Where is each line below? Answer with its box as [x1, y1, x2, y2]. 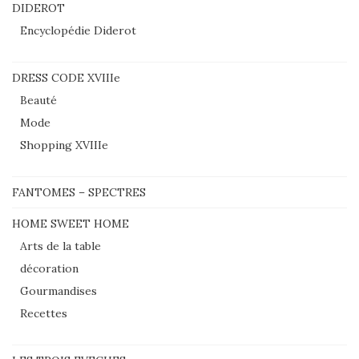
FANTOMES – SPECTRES [12, 184, 146, 200]
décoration [20, 260, 79, 276]
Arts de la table [20, 238, 101, 253]
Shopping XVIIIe [20, 137, 108, 152]
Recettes [20, 305, 67, 321]
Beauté [20, 92, 57, 107]
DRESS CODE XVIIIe [12, 70, 120, 85]
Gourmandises [20, 283, 97, 298]
